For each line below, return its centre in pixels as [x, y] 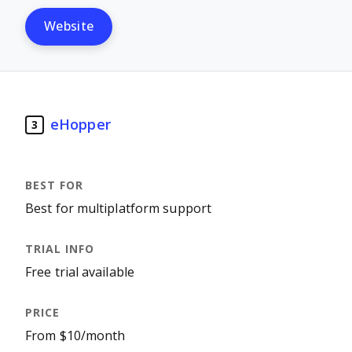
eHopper [81, 125]
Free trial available [80, 272]
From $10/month [75, 336]
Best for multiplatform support [119, 209]
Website [69, 26]
